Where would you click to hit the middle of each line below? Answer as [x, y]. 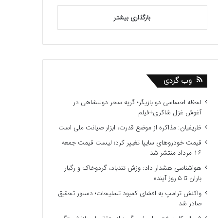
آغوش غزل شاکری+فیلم [170, 113]
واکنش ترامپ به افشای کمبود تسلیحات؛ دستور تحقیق [129, 193]
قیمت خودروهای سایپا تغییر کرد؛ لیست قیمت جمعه [131, 143]
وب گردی [177, 81]
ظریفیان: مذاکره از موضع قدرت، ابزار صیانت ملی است [130, 128]
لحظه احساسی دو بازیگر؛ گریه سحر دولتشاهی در [137, 102]
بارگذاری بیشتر [132, 18]
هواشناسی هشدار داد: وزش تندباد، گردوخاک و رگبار [133, 168]
